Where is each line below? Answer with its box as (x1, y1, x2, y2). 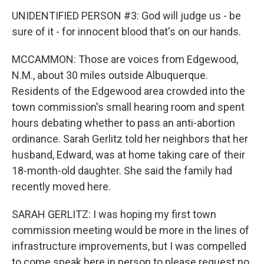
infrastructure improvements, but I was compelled (12, 240, 246, 252)
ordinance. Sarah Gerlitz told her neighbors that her (12, 133, 248, 145)
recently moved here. (12, 180, 111, 193)
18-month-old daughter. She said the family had (12, 164, 232, 177)
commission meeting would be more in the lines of (12, 224, 249, 236)
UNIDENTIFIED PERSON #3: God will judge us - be (12, 9, 241, 22)
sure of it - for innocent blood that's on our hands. (12, 25, 241, 38)
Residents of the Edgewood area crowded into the (12, 85, 245, 97)
